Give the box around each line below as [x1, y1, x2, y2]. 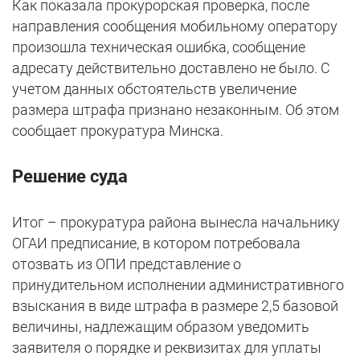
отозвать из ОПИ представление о [12, 256, 241, 273]
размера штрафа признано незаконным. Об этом [12, 101, 339, 119]
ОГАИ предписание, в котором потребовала [12, 235, 301, 252]
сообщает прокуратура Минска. [12, 122, 223, 140]
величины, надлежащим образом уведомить [12, 318, 309, 336]
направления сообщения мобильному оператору [12, 18, 337, 35]
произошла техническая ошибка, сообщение [12, 39, 305, 56]
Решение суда [12, 166, 128, 187]
